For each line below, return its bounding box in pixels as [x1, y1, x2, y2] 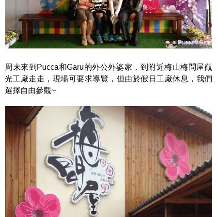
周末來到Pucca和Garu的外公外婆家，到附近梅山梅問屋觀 [5, 63, 212, 71]
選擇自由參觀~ [5, 86, 56, 94]
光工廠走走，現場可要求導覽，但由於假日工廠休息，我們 [5, 75, 212, 83]
